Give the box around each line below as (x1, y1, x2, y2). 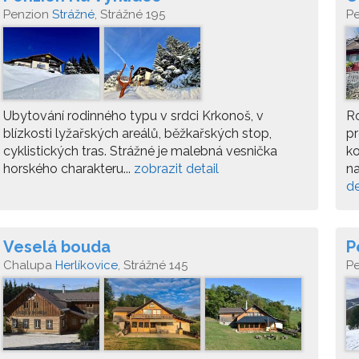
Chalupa (3, 258, 55, 272)
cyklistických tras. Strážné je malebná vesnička (3, 143, 277, 159)
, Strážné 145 (118, 258, 188, 272)
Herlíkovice (55, 258, 118, 272)
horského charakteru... (3, 161, 134, 176)
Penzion (3, 7, 52, 22)
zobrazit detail (134, 161, 219, 176)
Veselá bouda (3, 237, 111, 256)
